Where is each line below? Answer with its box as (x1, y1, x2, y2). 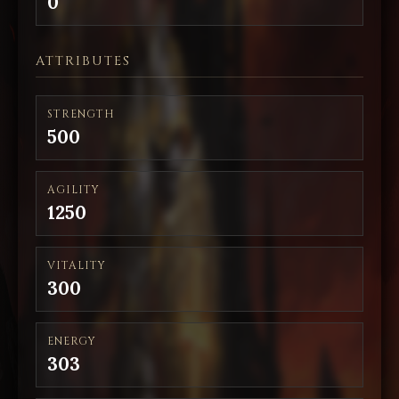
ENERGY (47, 334, 96, 348)
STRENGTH (47, 107, 115, 121)
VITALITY (47, 258, 106, 273)
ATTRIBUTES (36, 53, 131, 69)
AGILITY (47, 183, 100, 197)
